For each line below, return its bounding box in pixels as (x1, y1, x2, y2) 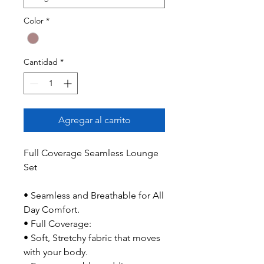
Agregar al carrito (58, 114, 131, 126)
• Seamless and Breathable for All (24, 189, 164, 201)
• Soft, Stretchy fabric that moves (24, 232, 160, 243)
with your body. (24, 246, 88, 258)
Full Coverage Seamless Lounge (24, 147, 159, 159)
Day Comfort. (24, 203, 80, 215)
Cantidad (24, 56, 58, 67)
